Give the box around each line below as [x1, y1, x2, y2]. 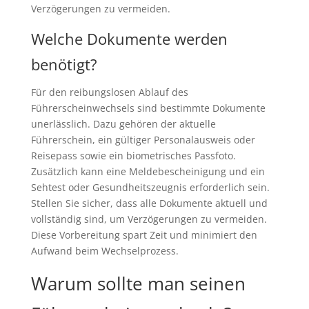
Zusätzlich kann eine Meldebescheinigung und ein [30, 165, 265, 179]
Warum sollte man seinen [30, 271, 246, 297]
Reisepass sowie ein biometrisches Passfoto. [30, 149, 236, 163]
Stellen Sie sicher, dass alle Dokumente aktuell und [30, 197, 268, 210]
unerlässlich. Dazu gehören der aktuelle [30, 117, 216, 131]
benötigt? [30, 54, 97, 75]
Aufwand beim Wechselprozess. [30, 244, 179, 258]
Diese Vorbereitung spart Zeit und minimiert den [30, 228, 257, 242]
